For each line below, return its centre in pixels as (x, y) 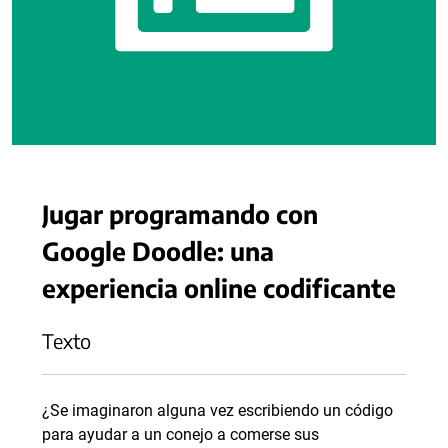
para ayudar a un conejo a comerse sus (180, 434)
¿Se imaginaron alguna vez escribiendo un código (217, 410)
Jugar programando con (180, 213)
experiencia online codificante (219, 287)
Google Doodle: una (158, 250)
